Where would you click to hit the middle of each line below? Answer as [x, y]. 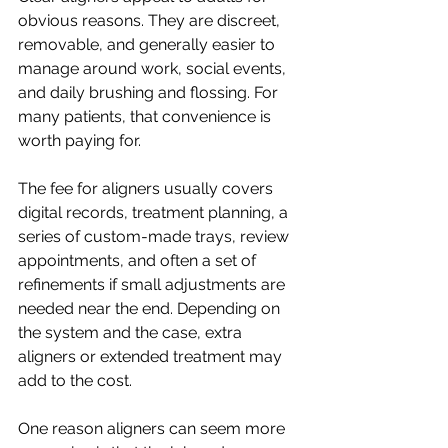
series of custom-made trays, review [155, 236]
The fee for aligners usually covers [147, 188]
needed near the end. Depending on [151, 308]
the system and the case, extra [132, 332]
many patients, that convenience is [146, 116]
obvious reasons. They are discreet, [151, 20]
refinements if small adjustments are [153, 284]
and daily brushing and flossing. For [150, 92]
